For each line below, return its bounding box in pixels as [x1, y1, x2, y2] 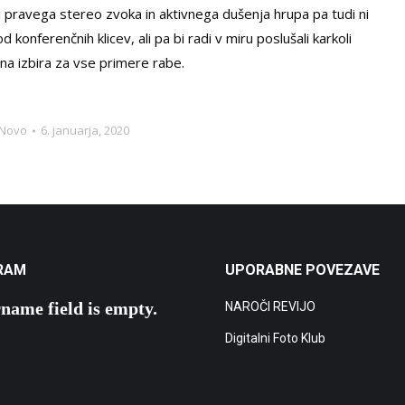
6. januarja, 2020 [41, 122, 129, 138]
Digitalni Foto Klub [225, 331, 325, 345]
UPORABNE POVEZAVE [225, 261, 380, 278]
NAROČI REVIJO [225, 299, 316, 314]
